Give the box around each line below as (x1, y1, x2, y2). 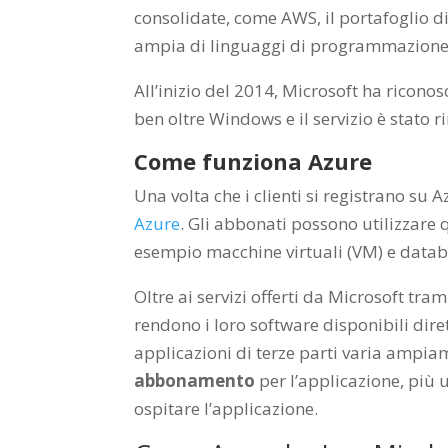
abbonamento (134, 368, 256, 392)
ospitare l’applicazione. (134, 396, 319, 420)
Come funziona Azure (134, 145, 373, 176)
